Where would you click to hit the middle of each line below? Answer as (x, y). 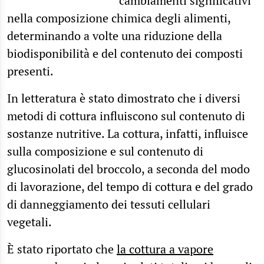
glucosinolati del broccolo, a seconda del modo (128, 169)
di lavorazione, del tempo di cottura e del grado (130, 186)
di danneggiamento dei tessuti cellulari (109, 204)
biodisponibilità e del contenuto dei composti (125, 53)
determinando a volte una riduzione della (115, 35)
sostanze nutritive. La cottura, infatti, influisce (128, 133)
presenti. (30, 71)
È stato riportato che (62, 249)
